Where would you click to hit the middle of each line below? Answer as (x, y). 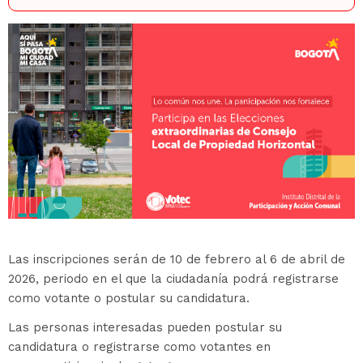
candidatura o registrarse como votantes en (139, 346)
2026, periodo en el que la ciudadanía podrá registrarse (173, 278)
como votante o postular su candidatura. (129, 298)
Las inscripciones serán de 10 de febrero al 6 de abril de (177, 259)
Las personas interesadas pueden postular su (145, 327)
